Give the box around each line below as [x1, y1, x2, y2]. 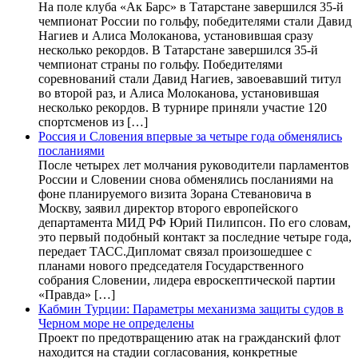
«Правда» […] [38, 287, 115, 301]
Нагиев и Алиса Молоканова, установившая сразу [38, 28, 313, 42]
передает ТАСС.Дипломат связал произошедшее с [38, 244, 312, 258]
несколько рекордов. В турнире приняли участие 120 [38, 100, 327, 114]
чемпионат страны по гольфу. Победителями [38, 57, 283, 71]
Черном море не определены [38, 316, 194, 330]
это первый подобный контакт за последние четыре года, [38, 229, 352, 244]
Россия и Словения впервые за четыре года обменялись [38, 129, 342, 143]
